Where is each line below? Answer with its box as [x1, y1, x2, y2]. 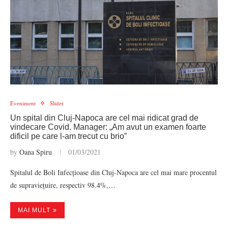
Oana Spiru [19, 147, 52, 157]
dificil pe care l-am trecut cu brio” [10, 132, 127, 140]
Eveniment [10, 99, 36, 107]
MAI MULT [18, 207, 50, 214]
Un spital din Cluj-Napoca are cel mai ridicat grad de [10, 113, 198, 122]
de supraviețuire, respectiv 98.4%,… [10, 180, 116, 190]
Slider [50, 99, 64, 107]
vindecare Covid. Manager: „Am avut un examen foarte [10, 123, 206, 131]
